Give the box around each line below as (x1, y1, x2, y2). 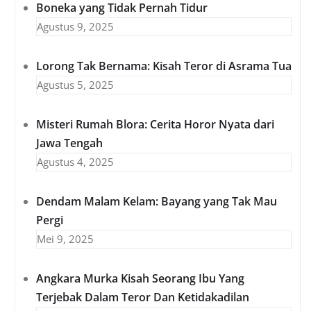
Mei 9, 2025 (37, 232, 94, 246)
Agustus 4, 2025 (37, 155, 114, 169)
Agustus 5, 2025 (37, 78, 114, 92)
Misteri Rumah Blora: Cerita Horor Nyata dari (36, 117, 274, 133)
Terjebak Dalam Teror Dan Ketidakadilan (36, 289, 249, 305)
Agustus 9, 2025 (37, 19, 114, 34)
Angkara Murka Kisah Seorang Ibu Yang (36, 271, 244, 287)
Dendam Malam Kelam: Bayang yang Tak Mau (36, 194, 277, 210)
